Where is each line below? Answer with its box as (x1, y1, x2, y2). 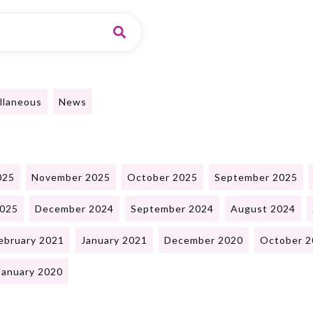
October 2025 (127, 171, 198, 184)
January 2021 (81, 234, 147, 247)
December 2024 (35, 203, 114, 215)
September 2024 (131, 203, 214, 215)
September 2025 (214, 171, 298, 184)
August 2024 (231, 203, 296, 215)
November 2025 (31, 171, 110, 184)
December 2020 (164, 234, 243, 247)
